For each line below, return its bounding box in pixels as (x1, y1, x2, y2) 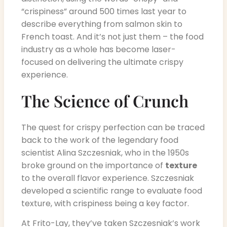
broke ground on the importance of (21, 159, 165, 171)
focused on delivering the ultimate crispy (21, 56, 183, 68)
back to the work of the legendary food (21, 134, 178, 146)
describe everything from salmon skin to (21, 18, 182, 30)
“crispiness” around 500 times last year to (21, 6, 186, 18)
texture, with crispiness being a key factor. (21, 197, 189, 209)
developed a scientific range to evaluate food (21, 184, 202, 197)
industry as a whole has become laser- (21, 44, 176, 56)
